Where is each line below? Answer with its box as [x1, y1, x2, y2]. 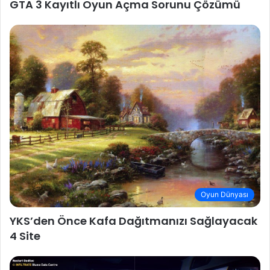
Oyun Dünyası [201, 189, 248, 199]
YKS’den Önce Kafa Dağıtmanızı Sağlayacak [10, 213, 257, 228]
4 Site [10, 228, 40, 243]
